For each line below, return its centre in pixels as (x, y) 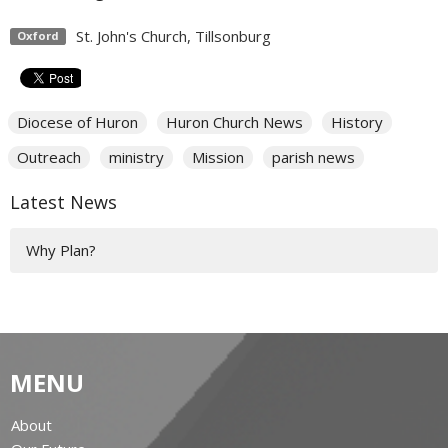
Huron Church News (234, 121)
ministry (136, 156)
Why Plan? (61, 249)
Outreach (49, 156)
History (357, 121)
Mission (218, 156)
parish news (313, 156)
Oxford (37, 36)
